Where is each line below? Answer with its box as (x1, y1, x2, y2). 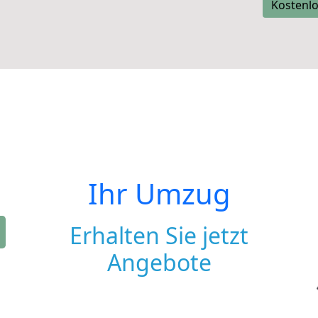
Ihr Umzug (87, 174, 231, 213)
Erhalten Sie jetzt (70, 220, 248, 251)
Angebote (106, 247, 212, 278)
